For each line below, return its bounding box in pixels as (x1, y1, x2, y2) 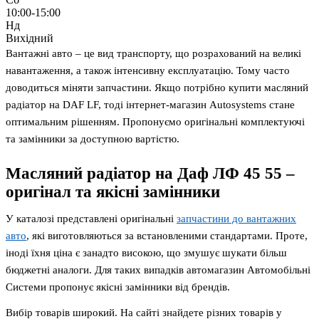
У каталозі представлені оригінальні (6, 212, 177, 224)
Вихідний (6, 31, 53, 44)
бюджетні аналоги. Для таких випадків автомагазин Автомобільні (6, 263, 310, 276)
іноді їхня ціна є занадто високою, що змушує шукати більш (6, 246, 287, 258)
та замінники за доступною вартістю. (6, 132, 179, 145)
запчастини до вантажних (177, 212, 296, 224)
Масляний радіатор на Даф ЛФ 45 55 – (6, 164, 295, 182)
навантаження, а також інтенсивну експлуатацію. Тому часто (6, 64, 290, 76)
